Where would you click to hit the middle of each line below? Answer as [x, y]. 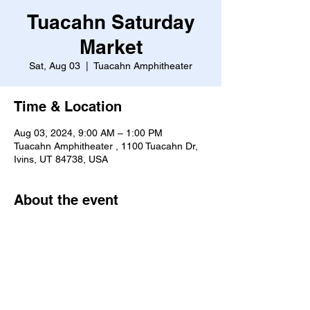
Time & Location [68, 107]
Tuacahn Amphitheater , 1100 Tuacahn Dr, [106, 146]
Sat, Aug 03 [55, 66]
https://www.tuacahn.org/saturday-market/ [105, 227]
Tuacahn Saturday [111, 22]
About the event [66, 200]
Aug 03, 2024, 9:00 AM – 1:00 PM [88, 133]
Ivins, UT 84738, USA [61, 159]
